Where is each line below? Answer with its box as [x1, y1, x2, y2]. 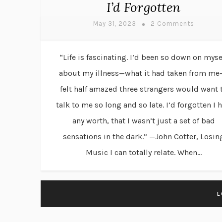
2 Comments [150, 20, 194, 28]
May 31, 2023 [93, 20, 136, 28]
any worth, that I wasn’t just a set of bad [72, 116, 215, 126]
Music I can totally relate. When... [85, 148, 202, 158]
